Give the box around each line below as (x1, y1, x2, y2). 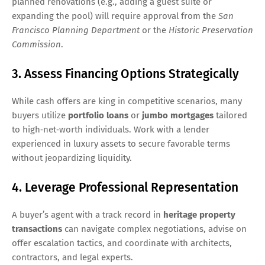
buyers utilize (12, 110, 68, 121)
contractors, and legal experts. (12, 252, 133, 263)
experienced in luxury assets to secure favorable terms (12, 138, 230, 150)
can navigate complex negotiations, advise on (62, 224, 247, 235)
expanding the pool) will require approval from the (12, 11, 218, 22)
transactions (12, 224, 62, 235)
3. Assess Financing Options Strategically (12, 66, 239, 82)
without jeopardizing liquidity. (12, 153, 132, 164)
